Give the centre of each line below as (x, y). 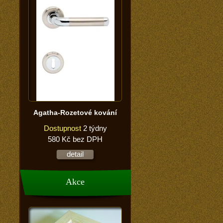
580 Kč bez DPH (75, 139)
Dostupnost (62, 128)
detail (75, 154)
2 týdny (94, 128)
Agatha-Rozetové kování (75, 112)
